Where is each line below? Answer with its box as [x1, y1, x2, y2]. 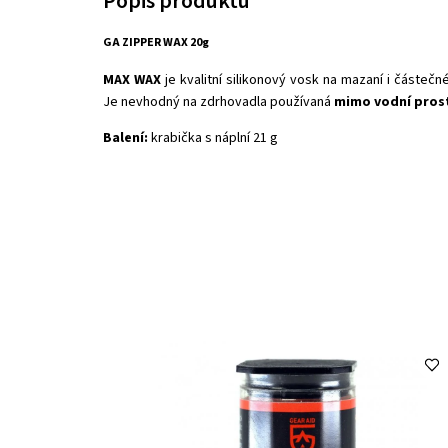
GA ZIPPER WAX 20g [103, 34, 209, 52]
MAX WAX [103, 69, 161, 90]
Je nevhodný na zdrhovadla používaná [103, 91, 334, 112]
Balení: [103, 127, 151, 148]
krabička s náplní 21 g [151, 127, 278, 148]
